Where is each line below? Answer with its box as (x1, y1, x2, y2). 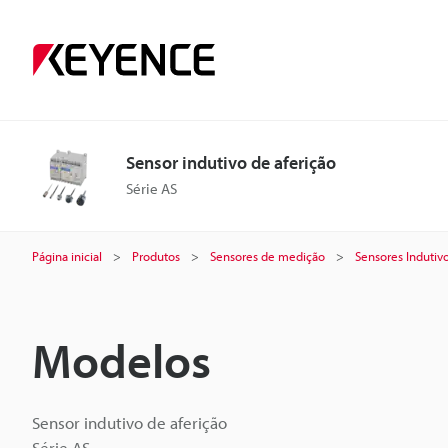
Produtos (132, 248, 180, 264)
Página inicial (32, 248, 102, 264)
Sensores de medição (210, 248, 325, 264)
